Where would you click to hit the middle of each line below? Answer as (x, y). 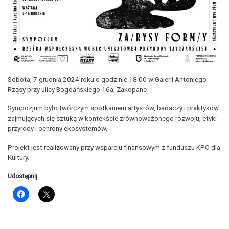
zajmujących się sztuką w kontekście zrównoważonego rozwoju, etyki (112, 119)
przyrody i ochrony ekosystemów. (58, 129)
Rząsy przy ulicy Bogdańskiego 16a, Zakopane (77, 89)
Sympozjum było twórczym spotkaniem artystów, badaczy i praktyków (113, 108)
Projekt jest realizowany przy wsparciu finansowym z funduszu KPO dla (114, 148)
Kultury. (19, 158)
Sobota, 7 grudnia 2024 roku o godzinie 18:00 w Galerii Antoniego (107, 79)
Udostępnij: (23, 177)
